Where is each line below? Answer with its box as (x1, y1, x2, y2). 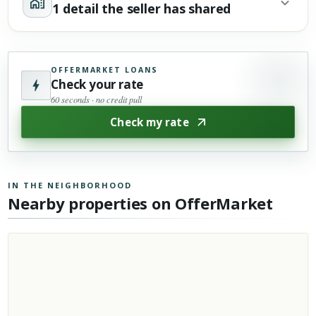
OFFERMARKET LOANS (51, 64, 159, 75)
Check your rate (51, 75, 144, 92)
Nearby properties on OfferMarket (8, 192, 273, 214)
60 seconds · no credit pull (51, 93, 142, 105)
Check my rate (110, 114, 189, 129)
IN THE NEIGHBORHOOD (8, 179, 132, 190)
